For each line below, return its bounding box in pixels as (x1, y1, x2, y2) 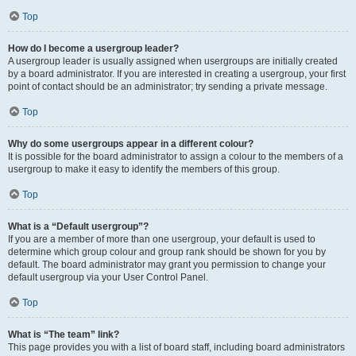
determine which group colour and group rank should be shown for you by (8, 246, 326, 257)
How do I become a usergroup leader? (8, 43, 179, 54)
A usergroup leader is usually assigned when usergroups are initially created (8, 56, 338, 67)
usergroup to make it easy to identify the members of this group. (8, 164, 280, 175)
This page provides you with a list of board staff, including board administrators (8, 342, 345, 353)
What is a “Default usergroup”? (8, 221, 149, 232)
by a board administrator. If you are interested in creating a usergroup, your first (8, 68, 346, 79)
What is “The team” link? (8, 329, 119, 340)
